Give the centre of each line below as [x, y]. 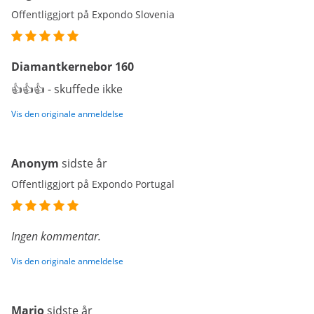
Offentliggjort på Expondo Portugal [93, 184]
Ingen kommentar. [56, 236]
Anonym [35, 163]
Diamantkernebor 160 [73, 67]
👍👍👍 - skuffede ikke [67, 89]
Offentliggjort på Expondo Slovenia [93, 14]
